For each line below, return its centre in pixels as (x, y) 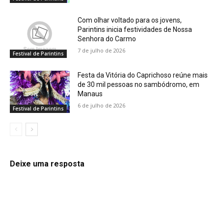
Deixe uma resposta (47, 164)
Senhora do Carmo (107, 39)
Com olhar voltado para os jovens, (130, 20)
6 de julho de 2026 (102, 106)
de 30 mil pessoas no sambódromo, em (139, 85)
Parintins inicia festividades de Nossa (135, 30)
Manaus (90, 94)
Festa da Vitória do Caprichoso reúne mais (143, 75)
